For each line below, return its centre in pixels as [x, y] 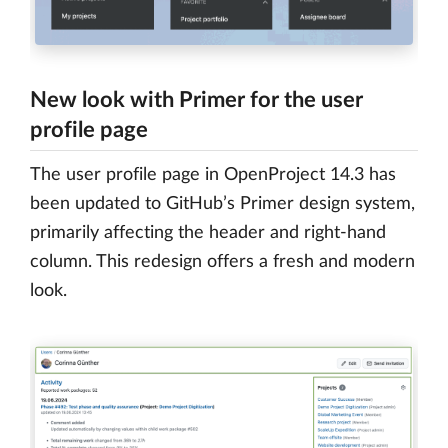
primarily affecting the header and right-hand [208, 232]
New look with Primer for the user [196, 99]
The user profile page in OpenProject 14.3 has [213, 174]
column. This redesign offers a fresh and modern [222, 261]
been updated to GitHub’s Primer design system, [222, 203]
